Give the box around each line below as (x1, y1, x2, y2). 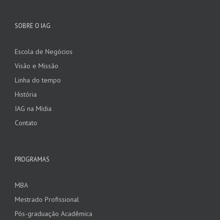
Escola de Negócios (15, 47, 73, 56)
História (15, 90, 37, 99)
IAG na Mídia (15, 104, 52, 113)
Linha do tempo (15, 76, 61, 85)
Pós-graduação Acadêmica (15, 209, 92, 219)
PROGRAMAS (15, 155, 50, 164)
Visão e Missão (15, 61, 58, 71)
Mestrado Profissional (15, 195, 79, 204)
